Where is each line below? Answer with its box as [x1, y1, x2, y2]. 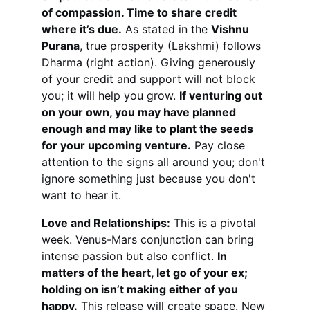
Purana [42, 39, 80, 53]
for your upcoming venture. [42, 138, 191, 152]
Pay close [191, 138, 248, 152]
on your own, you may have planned [42, 105, 239, 119]
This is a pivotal [170, 216, 259, 230]
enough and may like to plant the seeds [42, 122, 256, 136]
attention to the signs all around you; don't [42, 155, 268, 169]
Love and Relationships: [42, 216, 170, 230]
